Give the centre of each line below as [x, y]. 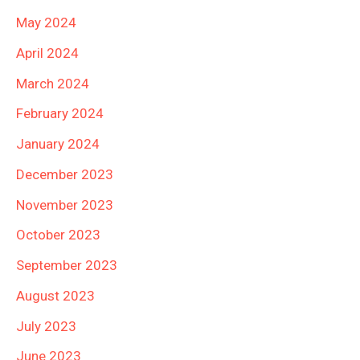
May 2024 [46, 23]
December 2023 [65, 174]
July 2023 [46, 326]
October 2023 [58, 235]
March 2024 [53, 83]
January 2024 [58, 144]
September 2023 [67, 266]
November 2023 [65, 205]
